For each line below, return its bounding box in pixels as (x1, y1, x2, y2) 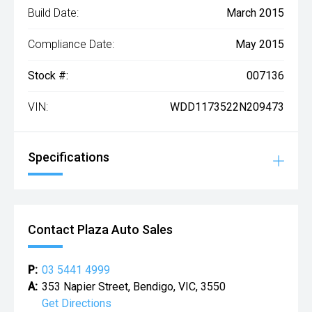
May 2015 (235, 38, 284, 52)
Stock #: (28, 69, 68, 83)
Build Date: (28, 6, 79, 20)
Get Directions (42, 297, 111, 311)
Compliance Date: (28, 38, 114, 52)
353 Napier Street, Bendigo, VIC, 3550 (42, 280, 226, 294)
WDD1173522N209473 (170, 100, 284, 114)
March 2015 (226, 6, 284, 20)
